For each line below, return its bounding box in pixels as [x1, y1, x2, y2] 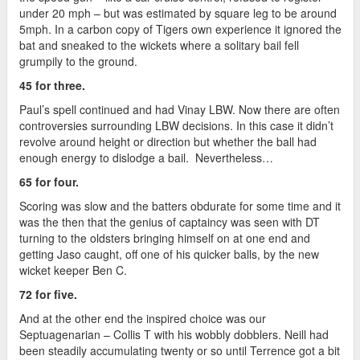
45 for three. [19, 76, 85, 93]
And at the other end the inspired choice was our [19, 309, 266, 326]
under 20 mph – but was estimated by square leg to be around [19, 4, 337, 21]
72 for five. [19, 285, 77, 302]
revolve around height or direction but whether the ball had [19, 133, 317, 149]
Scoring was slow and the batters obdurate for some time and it [19, 197, 341, 214]
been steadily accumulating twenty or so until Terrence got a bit [19, 342, 340, 358]
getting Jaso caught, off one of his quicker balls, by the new [19, 245, 319, 262]
